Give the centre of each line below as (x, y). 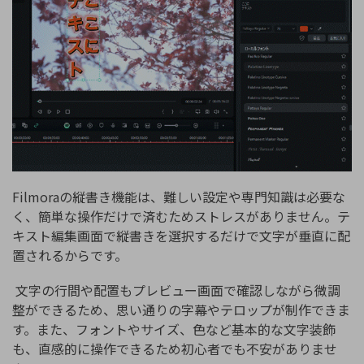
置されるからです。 (70, 256)
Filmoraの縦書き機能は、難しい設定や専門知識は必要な (179, 197)
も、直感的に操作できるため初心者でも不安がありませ (175, 349)
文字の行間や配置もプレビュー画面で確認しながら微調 (176, 290)
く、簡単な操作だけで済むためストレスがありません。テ (181, 217)
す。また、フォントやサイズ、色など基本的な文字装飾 (174, 329)
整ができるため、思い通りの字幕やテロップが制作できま (181, 310)
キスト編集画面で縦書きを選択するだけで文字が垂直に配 (181, 236)
